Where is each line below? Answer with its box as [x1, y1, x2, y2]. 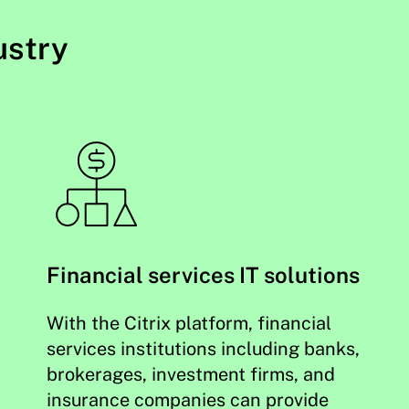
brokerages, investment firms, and [46, 363, 335, 385]
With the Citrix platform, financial [46, 312, 331, 334]
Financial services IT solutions [46, 262, 360, 288]
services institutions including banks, [46, 338, 360, 360]
